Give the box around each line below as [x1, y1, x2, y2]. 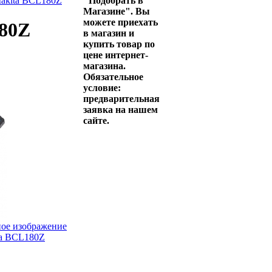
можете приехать [83, 17, 158, 27]
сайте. [83, 115, 109, 126]
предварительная [83, 93, 160, 104]
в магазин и [83, 28, 134, 38]
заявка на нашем [83, 104, 158, 115]
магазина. [83, 61, 126, 71]
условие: [83, 83, 121, 93]
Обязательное [83, 72, 143, 82]
